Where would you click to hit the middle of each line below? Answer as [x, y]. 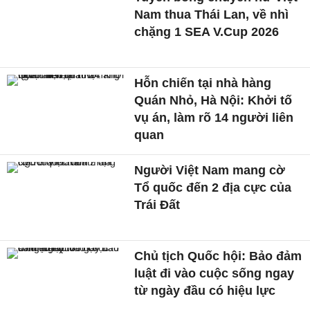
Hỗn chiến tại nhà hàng [203, 83]
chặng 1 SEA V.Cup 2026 [207, 32]
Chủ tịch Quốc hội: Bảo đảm [218, 256]
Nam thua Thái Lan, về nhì [212, 15]
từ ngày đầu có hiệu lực [205, 290]
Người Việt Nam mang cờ [210, 170]
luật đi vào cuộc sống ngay [215, 273]
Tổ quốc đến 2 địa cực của [213, 187]
